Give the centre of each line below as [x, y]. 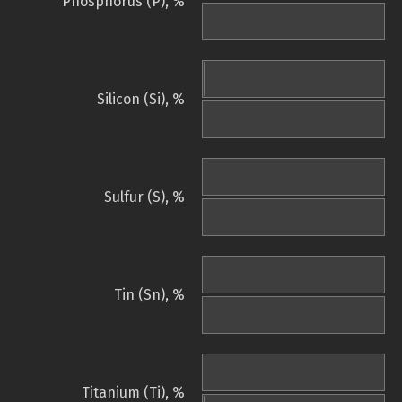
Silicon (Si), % [141, 100]
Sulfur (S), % [144, 197]
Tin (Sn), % [149, 295]
